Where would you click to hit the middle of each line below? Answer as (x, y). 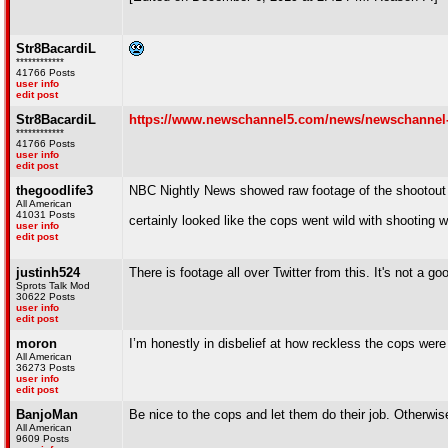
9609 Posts (42, 438)
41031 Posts (45, 214)
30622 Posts (45, 296)
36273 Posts (45, 367)
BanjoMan (47, 414)
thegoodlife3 (54, 190)
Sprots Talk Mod (53, 285)
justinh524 (48, 272)
